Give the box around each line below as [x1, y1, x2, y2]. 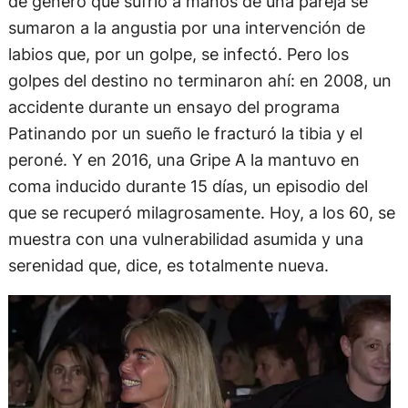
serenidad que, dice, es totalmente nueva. [7, 254, 329, 275]
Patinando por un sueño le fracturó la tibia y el [7, 122, 362, 143]
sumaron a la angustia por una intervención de [7, 16, 365, 37]
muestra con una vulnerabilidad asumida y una [7, 228, 363, 249]
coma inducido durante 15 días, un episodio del [7, 175, 368, 196]
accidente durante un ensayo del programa [7, 96, 340, 117]
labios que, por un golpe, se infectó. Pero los [7, 43, 349, 64]
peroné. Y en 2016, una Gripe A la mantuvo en [7, 148, 360, 169]
